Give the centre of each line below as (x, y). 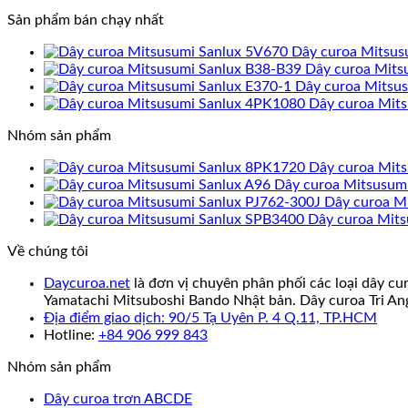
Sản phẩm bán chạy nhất (86, 20)
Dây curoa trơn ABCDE (118, 398)
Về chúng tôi (48, 251)
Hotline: (71, 335)
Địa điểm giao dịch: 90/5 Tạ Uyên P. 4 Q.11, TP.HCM (210, 317)
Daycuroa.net (87, 283)
